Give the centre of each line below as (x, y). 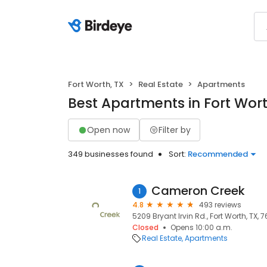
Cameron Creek (198, 191)
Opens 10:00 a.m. (201, 227)
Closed (145, 227)
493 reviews (220, 205)
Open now (108, 130)
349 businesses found (111, 154)
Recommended (218, 154)
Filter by (175, 130)
